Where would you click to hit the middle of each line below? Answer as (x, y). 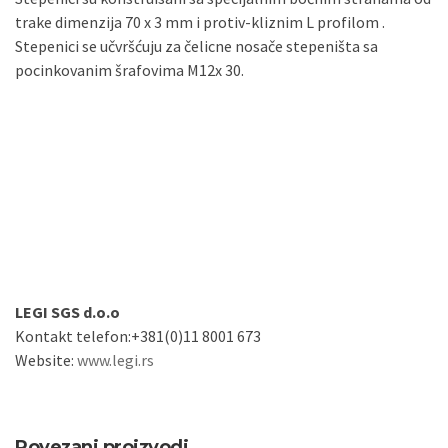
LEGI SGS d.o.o (67, 311)
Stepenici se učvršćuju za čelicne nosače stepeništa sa (196, 46)
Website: (46, 359)
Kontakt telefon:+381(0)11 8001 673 (138, 335)
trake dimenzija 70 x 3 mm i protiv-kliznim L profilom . (200, 22)
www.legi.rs (115, 359)
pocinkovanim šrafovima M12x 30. (129, 70)
